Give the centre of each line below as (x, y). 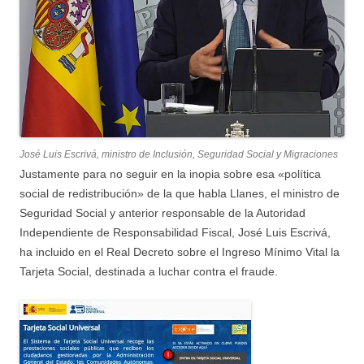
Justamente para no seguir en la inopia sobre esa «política (170, 174)
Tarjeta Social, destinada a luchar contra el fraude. (149, 271)
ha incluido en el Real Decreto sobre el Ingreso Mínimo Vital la (180, 252)
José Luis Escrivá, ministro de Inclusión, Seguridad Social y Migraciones (179, 154)
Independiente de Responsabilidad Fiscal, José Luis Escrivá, (175, 232)
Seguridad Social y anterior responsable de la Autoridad (162, 213)
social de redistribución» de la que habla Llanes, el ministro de (180, 193)
